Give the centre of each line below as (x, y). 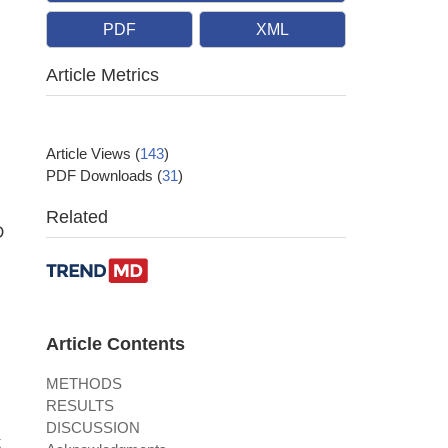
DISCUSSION (93, 428)
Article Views (90, 154)
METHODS (84, 384)
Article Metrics (102, 75)
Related (77, 217)
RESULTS (80, 406)
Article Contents (115, 344)
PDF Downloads (101, 176)
